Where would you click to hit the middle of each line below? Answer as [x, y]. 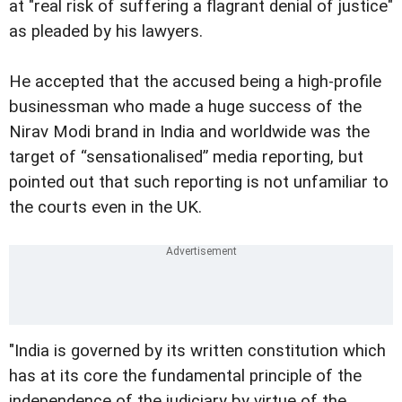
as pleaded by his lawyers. [106, 32]
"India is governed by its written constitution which [197, 351]
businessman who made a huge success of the [185, 107]
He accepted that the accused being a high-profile [195, 82]
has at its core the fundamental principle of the [185, 376]
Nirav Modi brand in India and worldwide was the [189, 132]
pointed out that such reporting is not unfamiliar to [199, 183]
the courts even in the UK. [105, 208]
